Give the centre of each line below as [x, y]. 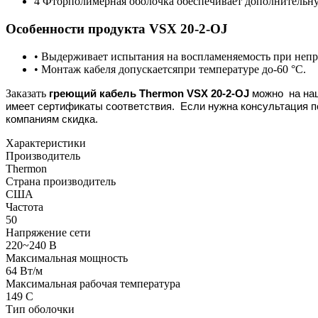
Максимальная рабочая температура [93, 283]
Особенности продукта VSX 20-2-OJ [117, 29]
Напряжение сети [48, 232]
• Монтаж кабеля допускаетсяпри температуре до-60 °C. [170, 69]
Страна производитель [61, 181]
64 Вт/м [24, 270]
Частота [24, 207]
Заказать [26, 93]
